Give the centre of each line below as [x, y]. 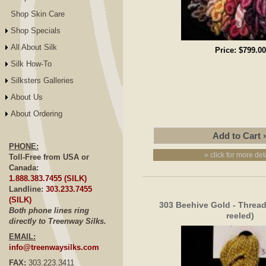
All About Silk [34, 47]
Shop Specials [36, 30]
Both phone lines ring [49, 210]
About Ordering [37, 113]
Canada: [24, 167]
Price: [227, 50]
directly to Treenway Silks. [58, 221]
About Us [27, 97]
